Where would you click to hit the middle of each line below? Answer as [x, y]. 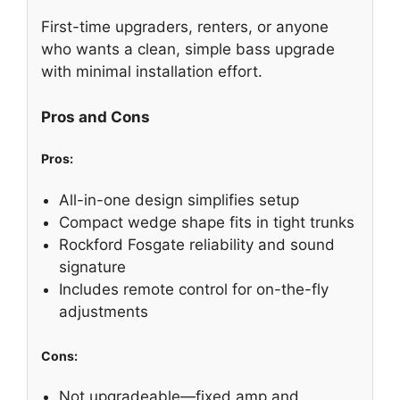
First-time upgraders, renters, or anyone [185, 27]
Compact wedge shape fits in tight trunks [207, 223]
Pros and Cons [96, 117]
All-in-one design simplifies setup [179, 200]
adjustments [104, 312]
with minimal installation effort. [152, 72]
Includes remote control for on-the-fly [194, 290]
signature [92, 267]
